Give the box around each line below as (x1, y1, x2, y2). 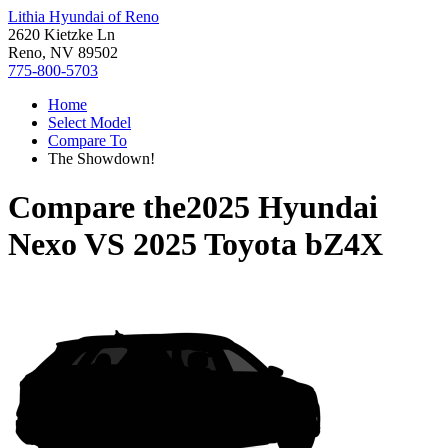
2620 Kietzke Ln (8, 26, 115, 43)
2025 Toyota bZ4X (133, 226, 383, 263)
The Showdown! (48, 150, 155, 167)
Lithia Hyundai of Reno (8, 8, 159, 25)
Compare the (8, 189, 186, 226)
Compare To (48, 132, 127, 149)
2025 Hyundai (186, 189, 378, 226)
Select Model (48, 114, 131, 131)
